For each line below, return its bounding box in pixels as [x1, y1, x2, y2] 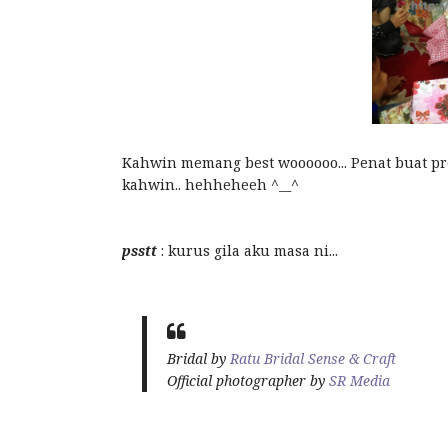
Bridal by [167, 349, 230, 369]
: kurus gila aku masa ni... [157, 241, 338, 261]
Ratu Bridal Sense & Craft [230, 349, 396, 369]
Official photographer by [167, 371, 329, 391]
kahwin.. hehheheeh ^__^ [122, 175, 299, 195]
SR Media [329, 371, 390, 391]
